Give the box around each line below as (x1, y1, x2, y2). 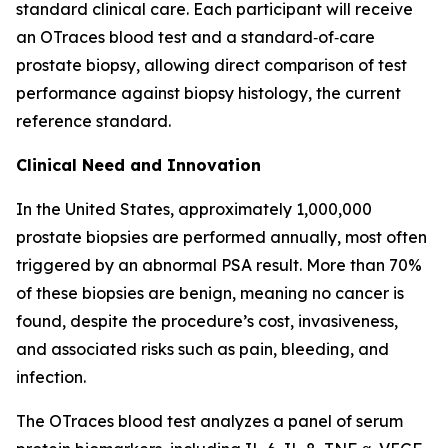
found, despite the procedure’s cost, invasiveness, (16, 311, 398, 331)
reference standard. (16, 111, 171, 131)
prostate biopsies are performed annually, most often (16, 227, 427, 247)
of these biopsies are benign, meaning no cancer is (16, 283, 404, 303)
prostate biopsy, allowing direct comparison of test (16, 55, 407, 75)
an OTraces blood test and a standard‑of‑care (16, 27, 375, 47)
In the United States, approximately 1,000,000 (16, 199, 372, 219)
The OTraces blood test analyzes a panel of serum (16, 411, 403, 431)
